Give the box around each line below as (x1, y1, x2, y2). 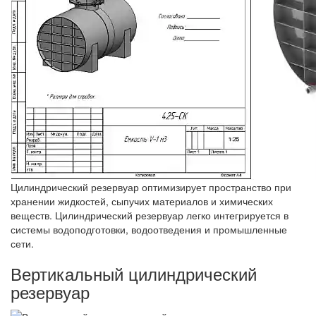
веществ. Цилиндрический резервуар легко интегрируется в (11, 207, 288, 222)
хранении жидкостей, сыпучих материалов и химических (11, 193, 273, 208)
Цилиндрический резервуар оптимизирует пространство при (11, 179, 291, 194)
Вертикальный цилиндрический (11, 260, 257, 286)
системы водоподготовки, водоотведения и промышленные (11, 221, 287, 236)
